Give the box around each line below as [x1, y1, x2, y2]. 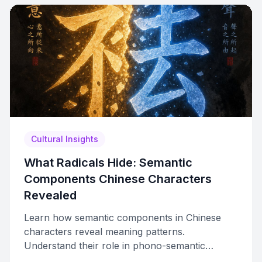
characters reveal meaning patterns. [24, 226, 185, 237]
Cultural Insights [31, 134, 98, 144]
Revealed [24, 188, 77, 202]
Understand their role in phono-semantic [24, 240, 205, 251]
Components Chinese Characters [24, 172, 212, 186]
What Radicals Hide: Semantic [24, 156, 192, 170]
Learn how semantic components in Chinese [24, 212, 221, 223]
